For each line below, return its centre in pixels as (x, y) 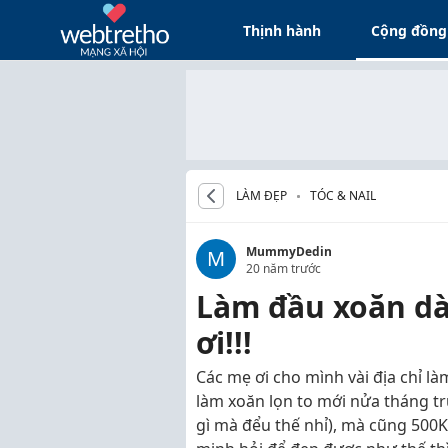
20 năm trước (283, 268)
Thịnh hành (282, 30)
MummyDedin (289, 251)
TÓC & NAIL (343, 195)
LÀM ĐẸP (261, 195)
